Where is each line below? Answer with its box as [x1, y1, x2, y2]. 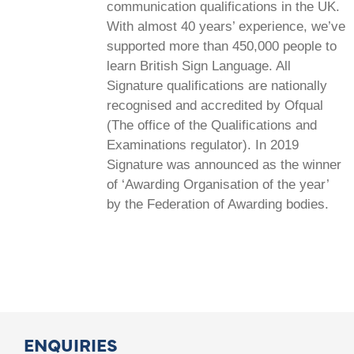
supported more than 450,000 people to [107, 38, 337, 54]
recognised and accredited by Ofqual [107, 97, 323, 113]
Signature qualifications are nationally [107, 77, 327, 93]
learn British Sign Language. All [107, 58, 291, 73]
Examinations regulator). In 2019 [107, 137, 299, 153]
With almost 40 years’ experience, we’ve [107, 18, 345, 34]
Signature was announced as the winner [107, 156, 341, 172]
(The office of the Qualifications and [107, 117, 317, 133]
